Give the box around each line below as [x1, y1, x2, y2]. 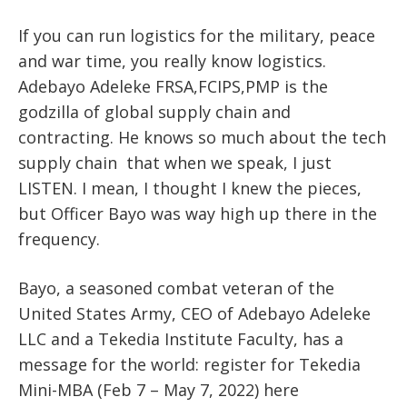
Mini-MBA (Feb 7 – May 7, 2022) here [18, 378, 299, 401]
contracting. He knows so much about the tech [18, 125, 386, 148]
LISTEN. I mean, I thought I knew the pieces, [18, 176, 362, 199]
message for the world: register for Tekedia [18, 352, 361, 375]
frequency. [18, 227, 100, 250]
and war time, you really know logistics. [18, 49, 326, 72]
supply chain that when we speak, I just [18, 151, 332, 174]
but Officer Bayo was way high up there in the [18, 202, 377, 224]
